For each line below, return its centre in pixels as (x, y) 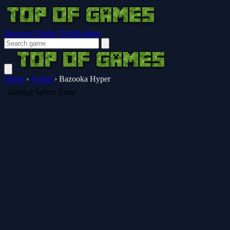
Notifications (80, 33)
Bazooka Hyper (85, 79)
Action (41, 79)
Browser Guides (32, 33)
